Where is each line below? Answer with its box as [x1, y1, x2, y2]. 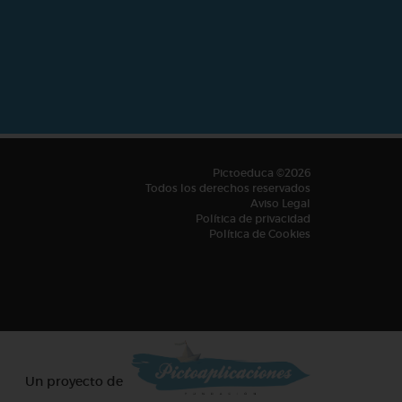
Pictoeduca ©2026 [213, 165, 310, 179]
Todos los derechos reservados [145, 180, 310, 195]
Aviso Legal [250, 196, 310, 210]
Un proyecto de [25, 372, 123, 389]
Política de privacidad [196, 211, 310, 225]
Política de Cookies [209, 226, 310, 240]
